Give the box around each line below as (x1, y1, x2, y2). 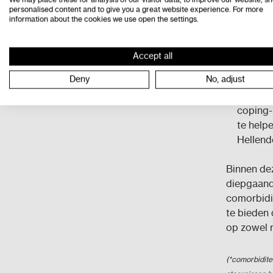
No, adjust (206, 74, 245, 85)
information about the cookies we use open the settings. (9, 14, 199, 24)
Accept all (132, 51, 172, 62)
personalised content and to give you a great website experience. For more (9, 4, 263, 14)
